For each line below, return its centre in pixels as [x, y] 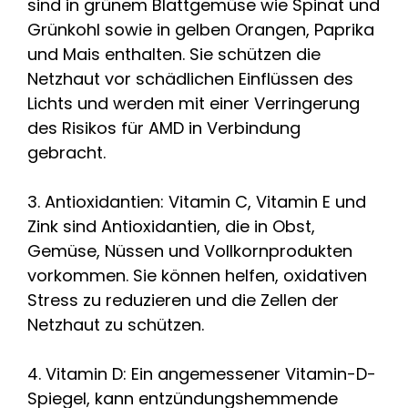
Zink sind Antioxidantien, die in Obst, [171, 226]
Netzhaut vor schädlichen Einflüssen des [190, 78]
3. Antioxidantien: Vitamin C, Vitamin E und [197, 201]
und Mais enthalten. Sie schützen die [174, 54]
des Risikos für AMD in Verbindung [164, 127]
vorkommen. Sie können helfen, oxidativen [197, 275]
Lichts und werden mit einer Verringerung [194, 103]
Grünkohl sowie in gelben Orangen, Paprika [201, 29]
